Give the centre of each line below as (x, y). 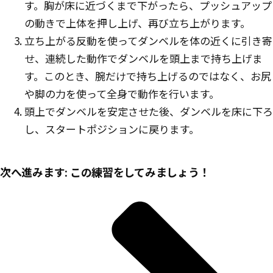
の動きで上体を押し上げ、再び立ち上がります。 (137, 23)
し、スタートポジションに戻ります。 (112, 129)
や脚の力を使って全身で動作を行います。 (122, 94)
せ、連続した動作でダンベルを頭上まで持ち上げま (144, 58)
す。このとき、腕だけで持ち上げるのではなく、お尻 (148, 76)
